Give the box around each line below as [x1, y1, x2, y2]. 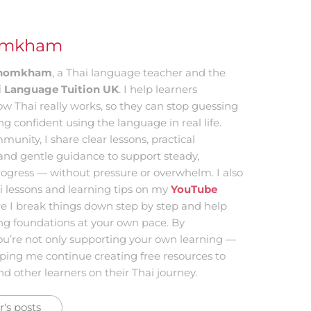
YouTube [171, 183, 218, 196]
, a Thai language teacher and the [52, 66, 226, 80]
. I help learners [119, 83, 198, 96]
